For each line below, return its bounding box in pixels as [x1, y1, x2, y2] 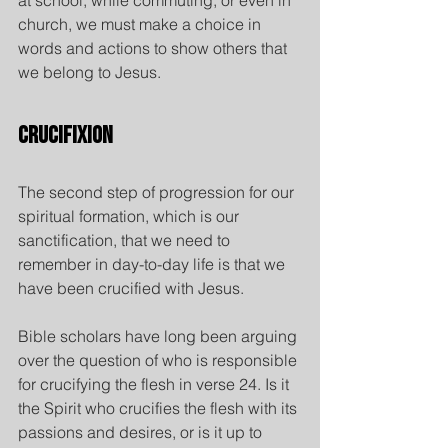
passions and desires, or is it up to [18, 422, 266, 442]
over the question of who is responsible [18, 350, 301, 370]
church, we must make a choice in [18, 14, 265, 34]
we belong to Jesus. [18, 62, 161, 82]
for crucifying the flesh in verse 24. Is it [18, 374, 293, 394]
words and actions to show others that [18, 38, 291, 58]
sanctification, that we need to [18, 230, 234, 250]
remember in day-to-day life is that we [18, 254, 289, 274]
